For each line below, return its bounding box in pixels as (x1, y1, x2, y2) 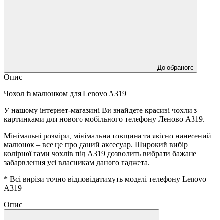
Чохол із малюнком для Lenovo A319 (4, 89, 126, 98)
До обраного (157, 63, 193, 71)
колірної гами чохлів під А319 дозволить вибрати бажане (4, 149, 196, 158)
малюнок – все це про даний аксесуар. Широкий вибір (4, 140, 188, 149)
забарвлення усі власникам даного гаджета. (4, 158, 150, 166)
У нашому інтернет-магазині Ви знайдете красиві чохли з (4, 106, 197, 114)
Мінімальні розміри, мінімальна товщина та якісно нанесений (4, 131, 211, 140)
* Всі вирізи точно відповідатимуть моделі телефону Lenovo (4, 174, 206, 183)
